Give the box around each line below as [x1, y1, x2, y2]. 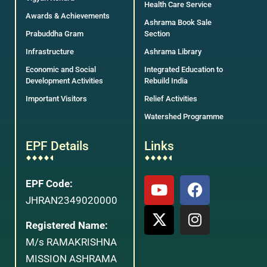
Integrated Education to [144, 64, 223, 74]
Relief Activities [144, 94, 197, 103]
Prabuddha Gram [26, 29, 83, 38]
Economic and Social [26, 64, 96, 74]
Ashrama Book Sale [144, 17, 212, 27]
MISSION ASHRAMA [26, 252, 117, 265]
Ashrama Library [144, 46, 201, 56]
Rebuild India [144, 76, 188, 85]
